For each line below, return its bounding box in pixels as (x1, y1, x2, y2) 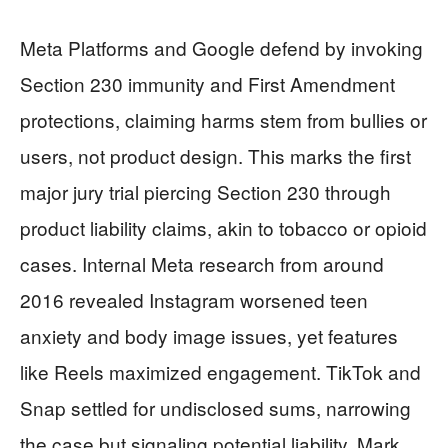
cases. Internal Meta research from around (20, 250, 384, 278)
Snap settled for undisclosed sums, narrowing (20, 394, 411, 422)
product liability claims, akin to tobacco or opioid (20, 214, 427, 242)
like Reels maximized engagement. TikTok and (20, 358, 421, 386)
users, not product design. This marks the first (20, 142, 411, 170)
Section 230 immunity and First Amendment (20, 70, 395, 98)
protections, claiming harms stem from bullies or (20, 106, 427, 134)
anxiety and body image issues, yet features (20, 322, 398, 350)
